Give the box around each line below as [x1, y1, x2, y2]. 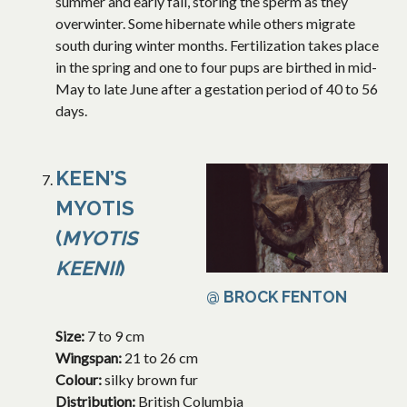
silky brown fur [104, 371, 198, 389]
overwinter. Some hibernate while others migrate [55, 15, 355, 33]
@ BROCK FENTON [206, 287, 347, 307]
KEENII [55, 256, 119, 281]
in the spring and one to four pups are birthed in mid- [55, 58, 377, 76]
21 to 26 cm [124, 349, 198, 367]
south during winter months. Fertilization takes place [55, 36, 379, 55]
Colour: [55, 371, 104, 389]
